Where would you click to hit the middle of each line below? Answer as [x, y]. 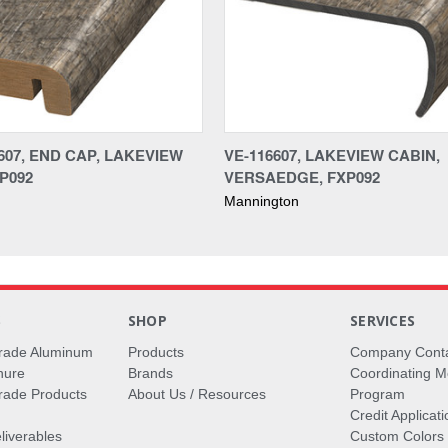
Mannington [261, 200]
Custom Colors [397, 435]
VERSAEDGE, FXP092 [302, 176]
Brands [150, 372]
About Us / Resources [196, 393]
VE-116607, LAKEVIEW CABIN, [332, 154]
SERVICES [383, 320]
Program [378, 393]
